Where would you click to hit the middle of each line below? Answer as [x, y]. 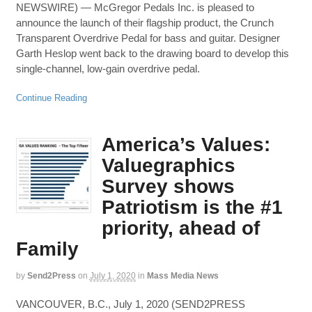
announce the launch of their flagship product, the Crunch [145, 23]
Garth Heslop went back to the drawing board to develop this [152, 54]
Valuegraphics [168, 165]
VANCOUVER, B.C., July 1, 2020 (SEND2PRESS [130, 304]
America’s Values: [186, 144]
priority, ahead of [180, 228]
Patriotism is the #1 [192, 207]
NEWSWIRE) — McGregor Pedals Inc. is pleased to [135, 8]
